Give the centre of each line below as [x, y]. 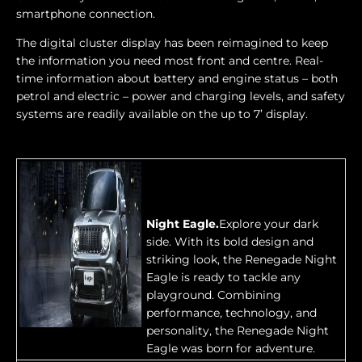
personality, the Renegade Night [238, 331]
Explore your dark [269, 224]
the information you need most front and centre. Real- [170, 61]
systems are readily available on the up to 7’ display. [162, 114]
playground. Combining [214, 295]
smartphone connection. [86, 14]
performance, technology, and [232, 313]
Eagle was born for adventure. [231, 349]
